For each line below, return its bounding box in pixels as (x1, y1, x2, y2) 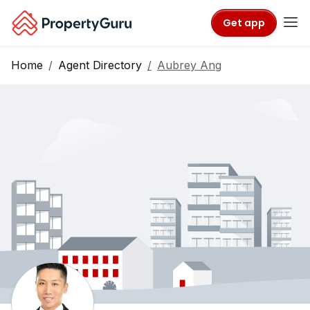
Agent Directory (58, 58, 142, 72)
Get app (223, 15, 265, 30)
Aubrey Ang (157, 58, 221, 72)
